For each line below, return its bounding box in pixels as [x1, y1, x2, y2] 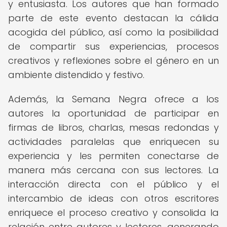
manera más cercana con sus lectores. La [8, 164, 219, 176]
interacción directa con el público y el [8, 178, 219, 191]
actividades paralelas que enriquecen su [8, 135, 219, 148]
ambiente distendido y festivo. [8, 68, 144, 81]
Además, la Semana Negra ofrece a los [8, 93, 219, 105]
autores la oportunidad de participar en [8, 107, 219, 120]
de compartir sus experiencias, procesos [8, 40, 219, 53]
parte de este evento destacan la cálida [8, 12, 219, 24]
